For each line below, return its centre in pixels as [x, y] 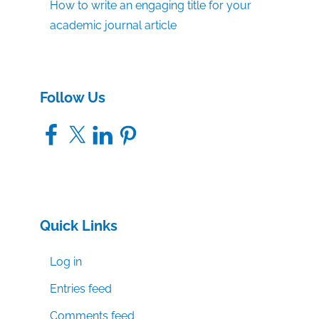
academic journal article [114, 26]
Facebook [65, 129]
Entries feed [81, 289]
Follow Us [73, 98]
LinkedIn [112, 129]
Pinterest [139, 129]
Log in [66, 262]
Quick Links [79, 226]
